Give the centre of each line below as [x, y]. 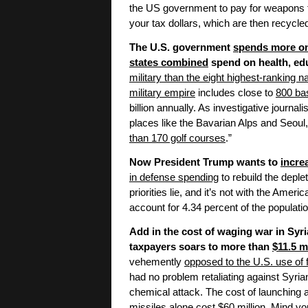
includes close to [235, 93]
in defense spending [174, 178]
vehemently [157, 262]
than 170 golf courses [177, 139]
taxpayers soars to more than [201, 247]
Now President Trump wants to [205, 163]
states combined [169, 63]
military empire [162, 93]
